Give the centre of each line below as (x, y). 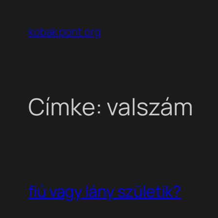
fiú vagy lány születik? (105, 191)
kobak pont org (64, 32)
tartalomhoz (33, 40)
